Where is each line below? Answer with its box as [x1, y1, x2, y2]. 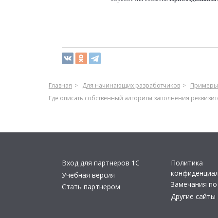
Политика [171, 158, 203, 167]
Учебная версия [62, 170, 115, 180]
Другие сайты [171, 191, 216, 201]
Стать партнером [62, 182, 120, 191]
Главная [48, 81, 72, 90]
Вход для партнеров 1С [62, 158, 140, 167]
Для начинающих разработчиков [82, 81, 180, 90]
